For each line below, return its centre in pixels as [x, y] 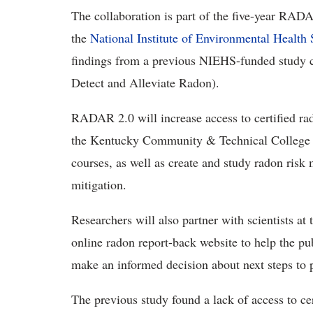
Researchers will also [125, 219]
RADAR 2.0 [103, 117]
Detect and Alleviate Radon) [144, 82]
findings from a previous [135, 60]
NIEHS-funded [239, 60]
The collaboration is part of [142, 15]
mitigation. [103, 184]
